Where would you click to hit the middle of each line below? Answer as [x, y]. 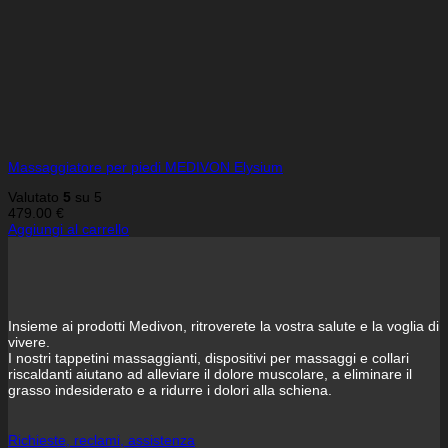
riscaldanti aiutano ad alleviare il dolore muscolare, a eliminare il [210, 373]
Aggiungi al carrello [68, 229]
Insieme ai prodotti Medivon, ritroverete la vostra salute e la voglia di [223, 325]
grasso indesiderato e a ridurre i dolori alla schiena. [170, 389]
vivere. [29, 341]
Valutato [35, 197]
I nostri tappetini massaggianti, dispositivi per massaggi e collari [208, 357]
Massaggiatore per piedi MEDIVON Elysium [145, 166]
